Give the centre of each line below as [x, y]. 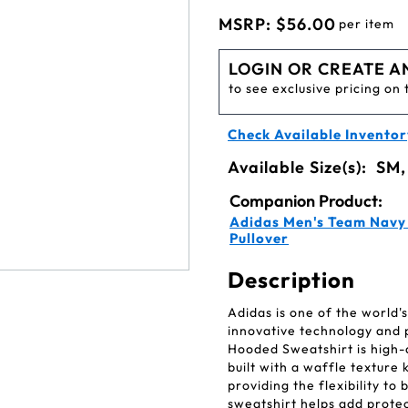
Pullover [259, 238]
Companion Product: [306, 201]
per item [367, 23]
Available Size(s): [300, 167]
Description [291, 280]
